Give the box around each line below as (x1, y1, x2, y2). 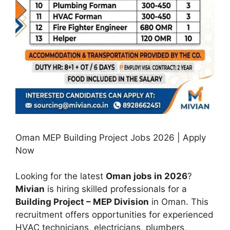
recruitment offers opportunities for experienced (15, 209, 214, 220)
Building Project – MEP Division (15, 197, 149, 207)
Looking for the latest (15, 171, 106, 182)
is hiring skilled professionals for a (45, 184, 187, 195)
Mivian (15, 184, 45, 195)
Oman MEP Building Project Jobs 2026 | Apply (15, 132, 206, 143)
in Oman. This (149, 197, 208, 207)
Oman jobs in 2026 (106, 171, 187, 182)
